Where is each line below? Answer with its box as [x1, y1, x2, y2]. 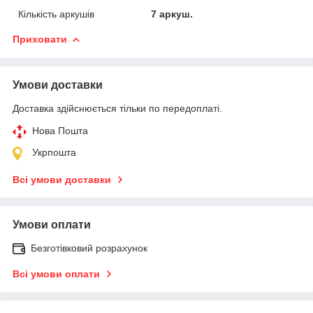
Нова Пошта [32, 124, 88, 136]
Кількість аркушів [18, 8, 94, 20]
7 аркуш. [151, 8, 194, 20]
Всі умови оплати [13, 268, 100, 279]
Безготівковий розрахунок [31, 242, 147, 254]
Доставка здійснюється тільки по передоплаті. [13, 102, 222, 114]
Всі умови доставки [13, 173, 111, 185]
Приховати [13, 33, 67, 45]
